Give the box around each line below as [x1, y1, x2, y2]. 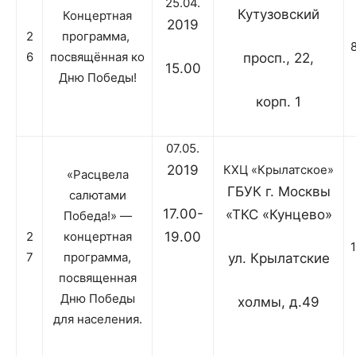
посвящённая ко [50, 49, 145, 65]
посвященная [58, 270, 137, 286]
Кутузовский [238, 6, 319, 23]
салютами [68, 188, 126, 203]
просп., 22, [243, 50, 314, 67]
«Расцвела [66, 167, 129, 183]
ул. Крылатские [227, 250, 330, 267]
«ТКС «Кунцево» [225, 207, 332, 223]
